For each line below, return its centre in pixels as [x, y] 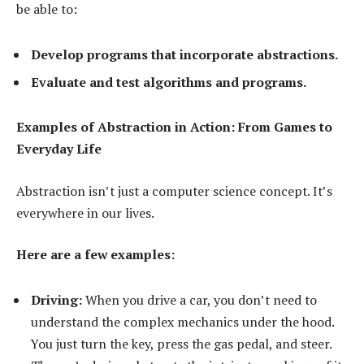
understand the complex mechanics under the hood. [182, 321]
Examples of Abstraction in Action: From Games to [174, 127]
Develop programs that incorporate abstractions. [184, 54]
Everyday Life [59, 149]
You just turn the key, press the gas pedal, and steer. [181, 343]
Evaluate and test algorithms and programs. [169, 82]
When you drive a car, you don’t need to [199, 299]
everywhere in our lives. [85, 212]
